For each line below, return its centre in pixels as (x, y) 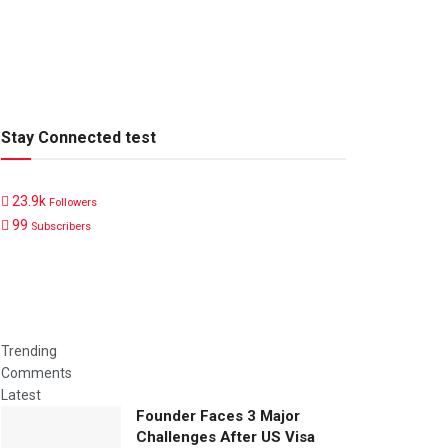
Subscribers (61, 226)
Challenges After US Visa (225, 436)
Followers (73, 202)
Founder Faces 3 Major (218, 415)
